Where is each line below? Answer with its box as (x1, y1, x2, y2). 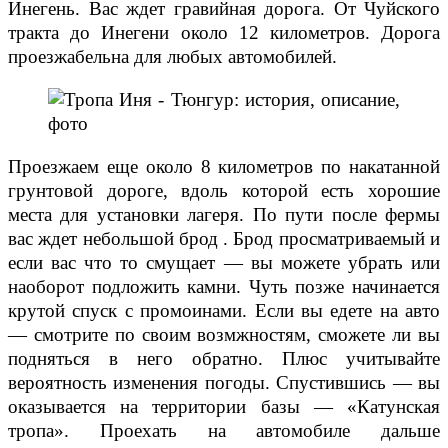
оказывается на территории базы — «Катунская (8, 396, 440, 418)
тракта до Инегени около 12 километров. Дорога (8, 22, 440, 44)
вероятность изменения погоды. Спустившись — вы (8, 372, 440, 394)
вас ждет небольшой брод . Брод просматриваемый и (8, 228, 440, 250)
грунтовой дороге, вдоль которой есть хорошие (8, 180, 440, 202)
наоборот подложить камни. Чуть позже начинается (8, 276, 440, 298)
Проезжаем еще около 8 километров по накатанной (8, 156, 440, 178)
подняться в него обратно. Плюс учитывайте (8, 348, 440, 370)
